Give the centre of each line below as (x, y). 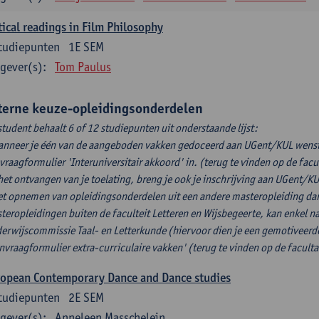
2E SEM (86, 297)
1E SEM (86, 47)
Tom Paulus (83, 67)
